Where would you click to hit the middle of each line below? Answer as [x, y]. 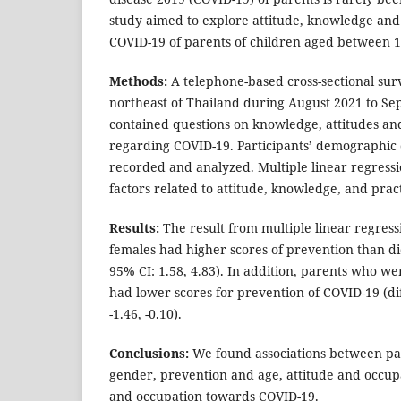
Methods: [140, 81]
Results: [136, 228]
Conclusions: [149, 354]
